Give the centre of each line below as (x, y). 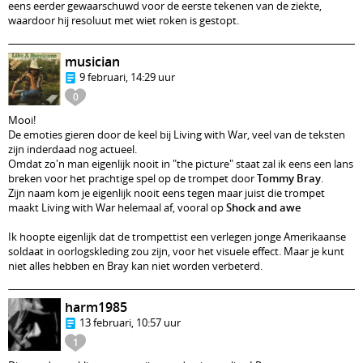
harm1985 (96, 307)
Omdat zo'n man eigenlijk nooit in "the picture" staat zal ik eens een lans (181, 164)
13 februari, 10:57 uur (130, 322)
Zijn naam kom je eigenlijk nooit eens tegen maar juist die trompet (167, 193)
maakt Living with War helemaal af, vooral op (117, 207)
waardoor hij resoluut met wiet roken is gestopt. (124, 20)
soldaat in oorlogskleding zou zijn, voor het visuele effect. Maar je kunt (176, 251)
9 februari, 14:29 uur (127, 77)
